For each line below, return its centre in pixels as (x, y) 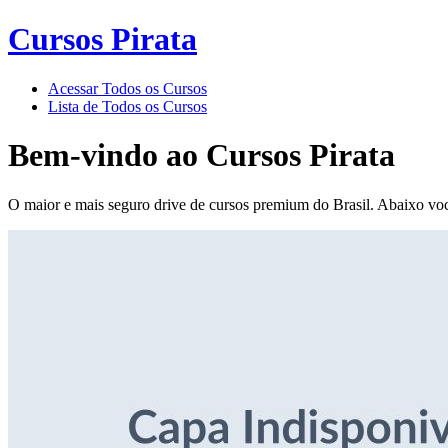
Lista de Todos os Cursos (127, 106)
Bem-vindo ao (107, 155)
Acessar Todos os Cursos (127, 88)
